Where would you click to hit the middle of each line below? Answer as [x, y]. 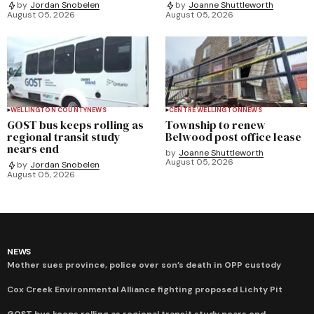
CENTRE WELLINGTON [206, 110]
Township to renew [216, 124]
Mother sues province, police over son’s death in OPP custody [144, 265]
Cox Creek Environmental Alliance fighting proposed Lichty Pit [145, 289]
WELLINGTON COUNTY [49, 110]
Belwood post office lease [233, 136]
